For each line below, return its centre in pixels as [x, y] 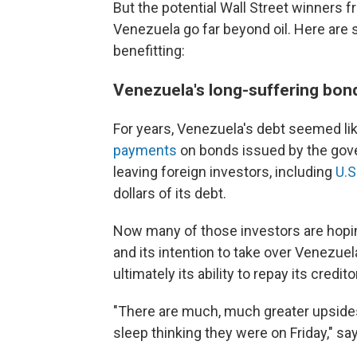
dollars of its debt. [170, 193]
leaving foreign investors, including [224, 172]
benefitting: [149, 51]
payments [145, 150]
